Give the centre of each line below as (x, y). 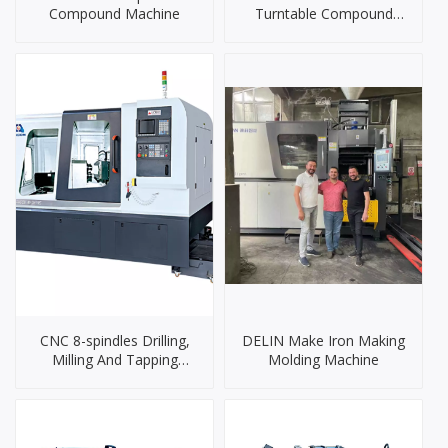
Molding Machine (323, 360)
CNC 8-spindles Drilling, (114, 341)
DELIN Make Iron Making (323, 341)
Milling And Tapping (114, 360)
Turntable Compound (323, 14)
